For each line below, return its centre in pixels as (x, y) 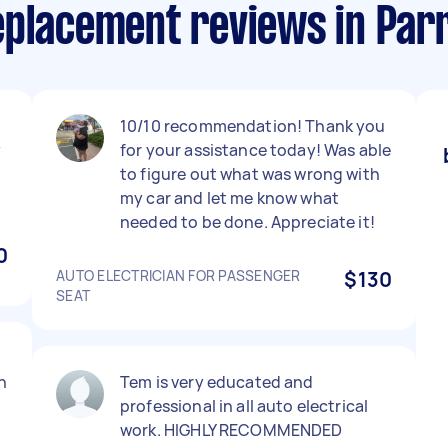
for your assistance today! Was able (256, 150)
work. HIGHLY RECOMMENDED (231, 430)
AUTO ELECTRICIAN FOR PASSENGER (178, 275)
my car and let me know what (230, 198)
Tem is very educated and (217, 382)
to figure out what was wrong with (250, 174)
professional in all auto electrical (244, 406)
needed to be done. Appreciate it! (247, 222)
